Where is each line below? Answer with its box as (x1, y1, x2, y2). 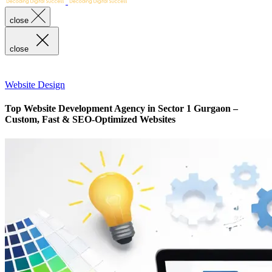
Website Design (5, 80, 65, 90)
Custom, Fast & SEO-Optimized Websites (5, 114, 175, 125)
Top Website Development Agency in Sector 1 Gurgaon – (5, 103, 238, 114)
